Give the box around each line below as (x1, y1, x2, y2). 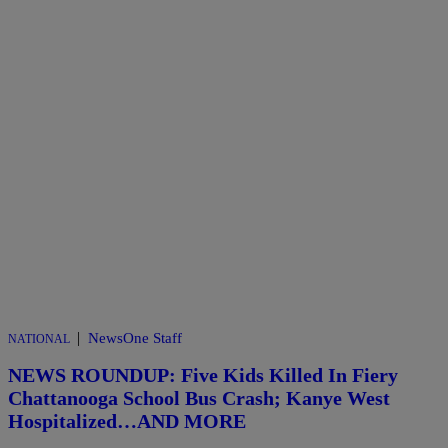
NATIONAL (8, 332, 70, 347)
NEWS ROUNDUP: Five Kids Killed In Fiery (8, 364, 398, 386)
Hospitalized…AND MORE (8, 410, 246, 432)
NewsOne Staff (88, 330, 182, 347)
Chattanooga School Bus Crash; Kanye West (8, 387, 390, 409)
